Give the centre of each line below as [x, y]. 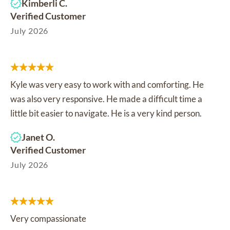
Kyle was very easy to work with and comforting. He [107, 84]
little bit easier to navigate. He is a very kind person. [106, 113]
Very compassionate [48, 218]
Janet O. [38, 137]
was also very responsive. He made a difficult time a [106, 99]
